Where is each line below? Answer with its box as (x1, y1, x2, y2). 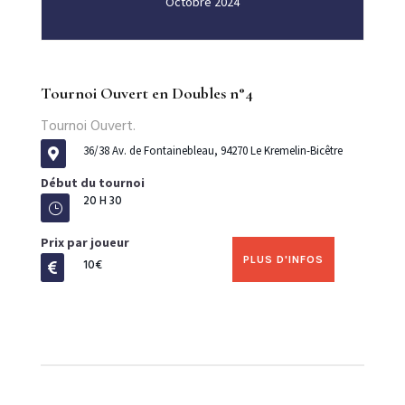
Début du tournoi (40, 174, 145, 191)
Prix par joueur (40, 234, 129, 250)
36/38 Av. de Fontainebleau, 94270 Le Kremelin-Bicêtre (82, 143, 343, 158)
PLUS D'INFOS (243, 253, 325, 267)
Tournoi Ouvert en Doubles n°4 (40, 83, 253, 103)
